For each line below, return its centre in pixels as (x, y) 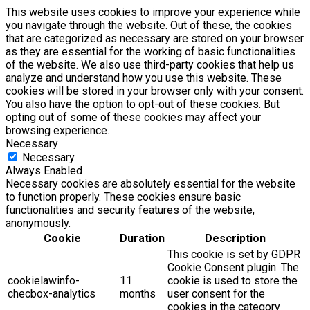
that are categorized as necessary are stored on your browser (155, 39)
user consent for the (216, 294)
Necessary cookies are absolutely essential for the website (151, 184)
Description (235, 239)
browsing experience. (57, 131)
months (138, 294)
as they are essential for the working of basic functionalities (151, 52)
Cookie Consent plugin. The (233, 268)
